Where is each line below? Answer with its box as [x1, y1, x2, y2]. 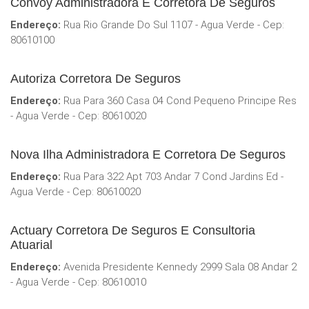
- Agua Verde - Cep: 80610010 [10, 276, 146, 289]
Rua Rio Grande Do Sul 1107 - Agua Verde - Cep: [61, 19, 284, 32]
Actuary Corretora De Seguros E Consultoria [10, 223, 255, 238]
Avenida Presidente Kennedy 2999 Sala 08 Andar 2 [61, 261, 297, 274]
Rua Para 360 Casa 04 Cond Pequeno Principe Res [61, 94, 297, 108]
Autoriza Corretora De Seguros [10, 72, 181, 86]
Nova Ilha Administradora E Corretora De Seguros [10, 148, 286, 162]
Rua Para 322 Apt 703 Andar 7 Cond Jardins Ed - [61, 170, 283, 183]
